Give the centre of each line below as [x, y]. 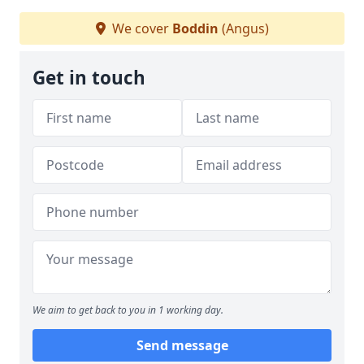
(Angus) [243, 28]
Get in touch [89, 78]
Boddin [195, 28]
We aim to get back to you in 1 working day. [128, 310]
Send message [182, 345]
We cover [140, 28]
